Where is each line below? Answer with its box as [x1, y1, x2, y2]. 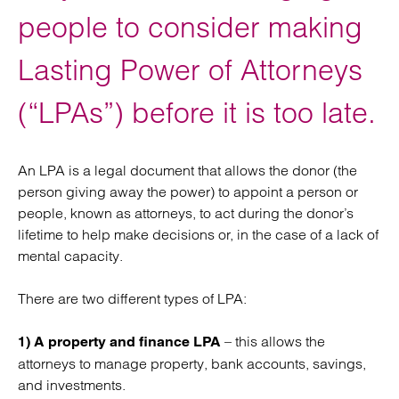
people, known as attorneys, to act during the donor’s [18, 204, 354, 222]
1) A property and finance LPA [18, 333, 221, 350]
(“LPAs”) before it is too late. [18, 95, 376, 130]
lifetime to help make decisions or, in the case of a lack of [18, 225, 379, 243]
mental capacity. [18, 247, 123, 265]
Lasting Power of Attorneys [18, 53, 362, 87]
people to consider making [18, 10, 362, 45]
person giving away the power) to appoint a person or [18, 183, 358, 200]
